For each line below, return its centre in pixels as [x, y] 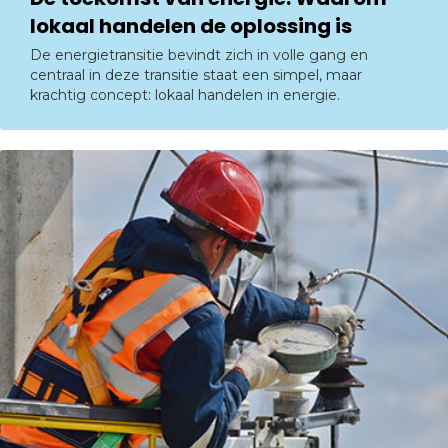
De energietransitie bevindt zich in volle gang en [199, 54]
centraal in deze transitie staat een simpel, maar [196, 74]
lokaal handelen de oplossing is [191, 25]
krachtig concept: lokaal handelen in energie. [185, 94]
